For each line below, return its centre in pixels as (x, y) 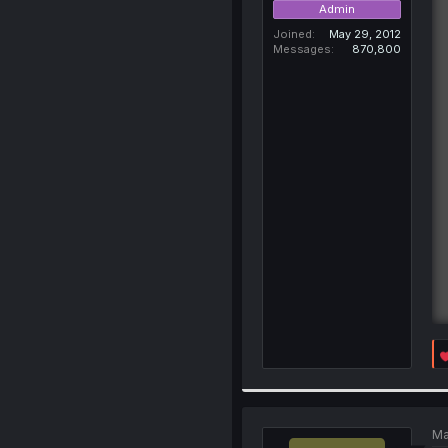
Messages (301, 48)
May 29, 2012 (364, 33)
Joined (292, 33)
